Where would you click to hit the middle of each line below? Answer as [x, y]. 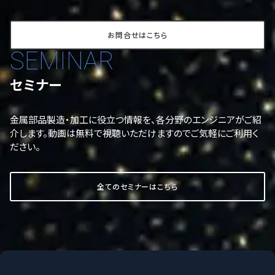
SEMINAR [62, 61]
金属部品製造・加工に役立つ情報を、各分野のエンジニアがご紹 [136, 119]
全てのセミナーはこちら [137, 186]
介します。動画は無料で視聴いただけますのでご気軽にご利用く [134, 133]
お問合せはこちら [137, 34]
